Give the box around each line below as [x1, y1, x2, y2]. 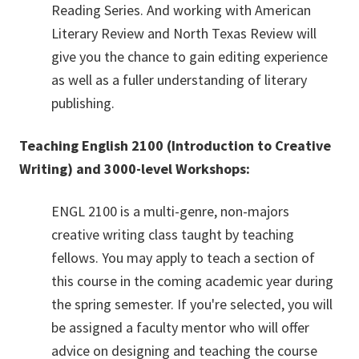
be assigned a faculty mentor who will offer [51, 317, 309, 337]
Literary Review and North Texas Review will [51, 23, 317, 42]
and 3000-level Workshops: [76, 159, 250, 178]
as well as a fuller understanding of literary [51, 70, 307, 89]
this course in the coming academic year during [51, 271, 333, 290]
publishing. [51, 93, 115, 112]
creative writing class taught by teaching [51, 224, 294, 244]
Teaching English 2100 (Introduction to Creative [19, 135, 331, 155]
